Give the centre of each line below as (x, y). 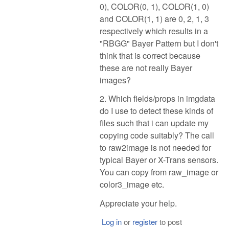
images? (115, 80)
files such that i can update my (154, 123)
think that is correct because (150, 55)
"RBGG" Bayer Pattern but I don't (159, 43)
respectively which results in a (154, 31)
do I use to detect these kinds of (156, 111)
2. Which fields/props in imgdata (157, 99)
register (145, 221)
